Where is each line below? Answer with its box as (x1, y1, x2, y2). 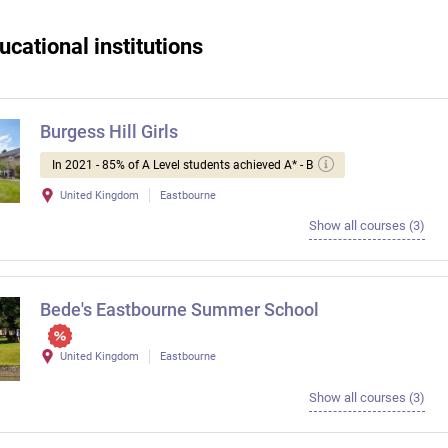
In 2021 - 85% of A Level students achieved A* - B (52, 158, 313, 172)
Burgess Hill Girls (40, 121, 178, 142)
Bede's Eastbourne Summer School (40, 299, 319, 320)
